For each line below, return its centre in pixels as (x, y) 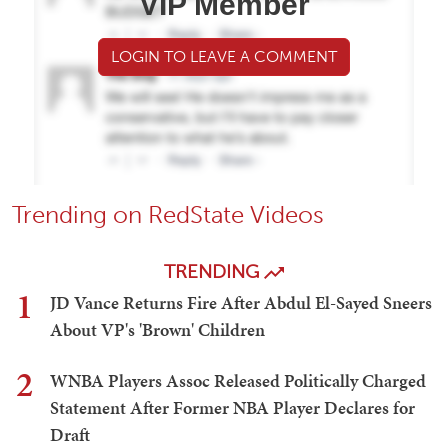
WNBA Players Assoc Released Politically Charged (238, 380)
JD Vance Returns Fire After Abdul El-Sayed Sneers (241, 302)
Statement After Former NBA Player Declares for (232, 407)
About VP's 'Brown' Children (157, 329)
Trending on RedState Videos (168, 214)
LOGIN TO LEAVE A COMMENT (224, 56)
